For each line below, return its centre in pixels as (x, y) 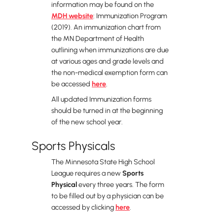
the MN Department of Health (98, 38)
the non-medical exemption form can (110, 73)
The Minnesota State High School (103, 162)
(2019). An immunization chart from (106, 27)
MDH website (72, 16)
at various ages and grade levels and (108, 61)
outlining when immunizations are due (110, 50)
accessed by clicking (83, 207)
